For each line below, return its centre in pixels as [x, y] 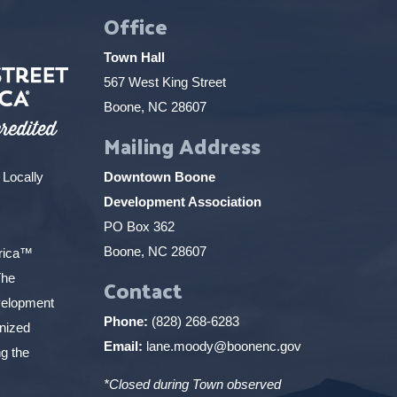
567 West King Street [164, 82]
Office [135, 25]
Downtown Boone [159, 176]
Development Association [182, 201]
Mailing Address [182, 145]
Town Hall [134, 57]
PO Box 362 [139, 226]
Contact [143, 289]
